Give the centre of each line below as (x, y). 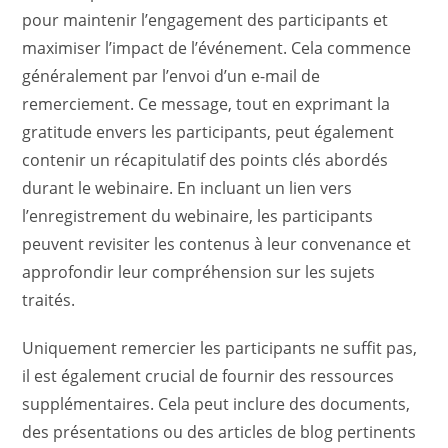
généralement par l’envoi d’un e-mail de (171, 76)
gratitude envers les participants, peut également (208, 132)
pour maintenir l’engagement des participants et (205, 20)
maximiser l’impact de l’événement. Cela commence (217, 48)
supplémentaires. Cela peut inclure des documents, (216, 404)
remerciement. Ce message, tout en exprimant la (206, 104)
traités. (49, 300)
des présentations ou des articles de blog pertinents (219, 432)
